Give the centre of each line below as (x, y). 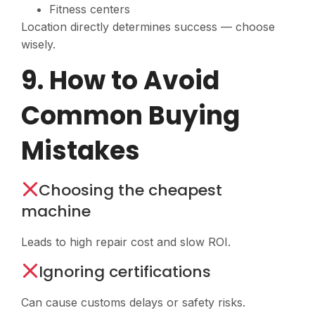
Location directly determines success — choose (148, 26)
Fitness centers (90, 9)
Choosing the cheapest (131, 191)
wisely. (38, 44)
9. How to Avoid (120, 81)
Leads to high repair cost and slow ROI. (126, 242)
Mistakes (81, 151)
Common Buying (130, 116)
